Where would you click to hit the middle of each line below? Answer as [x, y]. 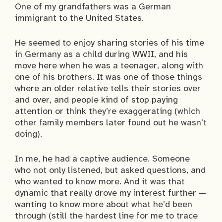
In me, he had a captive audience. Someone [102, 159]
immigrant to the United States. [79, 18]
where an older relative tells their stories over [108, 88]
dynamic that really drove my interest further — [111, 193]
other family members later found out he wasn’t [111, 123]
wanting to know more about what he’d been [104, 204]
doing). [28, 134]
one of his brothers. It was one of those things [109, 77]
